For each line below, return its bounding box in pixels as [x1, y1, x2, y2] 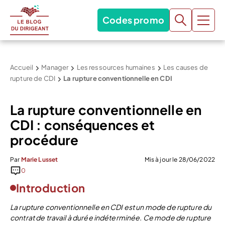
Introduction [16, 181, 85, 195]
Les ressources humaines [76, 63, 155, 71]
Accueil [10, 63, 33, 71]
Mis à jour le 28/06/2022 [144, 156, 215, 163]
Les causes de [163, 63, 208, 71]
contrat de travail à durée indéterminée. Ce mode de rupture [10, 213, 211, 222]
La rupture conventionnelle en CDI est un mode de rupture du [10, 202, 212, 211]
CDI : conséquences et [10, 117, 155, 133]
